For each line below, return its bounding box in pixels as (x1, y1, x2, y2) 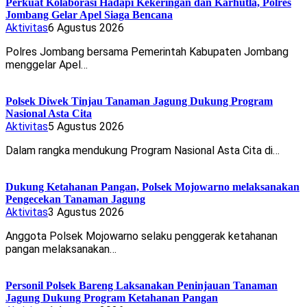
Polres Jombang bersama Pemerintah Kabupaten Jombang (5, 45, 288, 58)
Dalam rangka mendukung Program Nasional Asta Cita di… (5, 143, 280, 157)
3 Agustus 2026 (48, 205, 124, 219)
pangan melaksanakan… (5, 242, 116, 256)
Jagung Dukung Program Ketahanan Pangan (5, 291, 218, 304)
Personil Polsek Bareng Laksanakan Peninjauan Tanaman (5, 279, 278, 291)
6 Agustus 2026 (48, 21, 124, 34)
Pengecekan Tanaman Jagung (5, 193, 145, 205)
